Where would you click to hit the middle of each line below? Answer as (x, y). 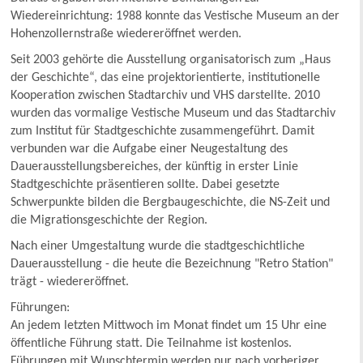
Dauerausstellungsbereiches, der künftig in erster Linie (155, 167)
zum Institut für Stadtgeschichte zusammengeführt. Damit (163, 131)
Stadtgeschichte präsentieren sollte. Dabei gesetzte (145, 184)
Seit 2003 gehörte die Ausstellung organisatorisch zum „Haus (171, 60)
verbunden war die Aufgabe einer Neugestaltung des (149, 149)
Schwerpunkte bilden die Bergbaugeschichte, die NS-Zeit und (171, 202)
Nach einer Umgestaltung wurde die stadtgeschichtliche (158, 246)
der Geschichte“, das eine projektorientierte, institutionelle (166, 77)
